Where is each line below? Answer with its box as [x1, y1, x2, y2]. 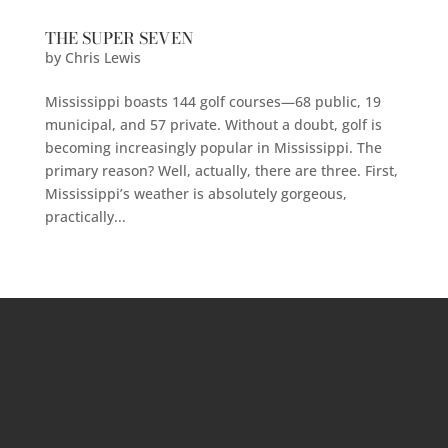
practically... [44, 206, 126, 226]
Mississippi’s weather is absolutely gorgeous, [44, 183, 347, 203]
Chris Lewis [64, 47, 141, 67]
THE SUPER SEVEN [44, 25, 193, 50]
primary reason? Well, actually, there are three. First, [44, 160, 398, 180]
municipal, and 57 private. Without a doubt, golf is [44, 114, 382, 134]
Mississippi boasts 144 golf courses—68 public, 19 [44, 91, 381, 111]
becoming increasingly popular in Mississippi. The [44, 137, 382, 157]
